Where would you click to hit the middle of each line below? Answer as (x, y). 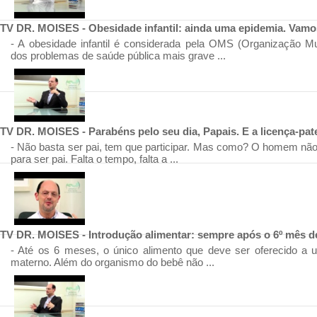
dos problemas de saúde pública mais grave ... (118, 56)
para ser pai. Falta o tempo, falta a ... (94, 159)
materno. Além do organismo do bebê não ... (113, 262)
